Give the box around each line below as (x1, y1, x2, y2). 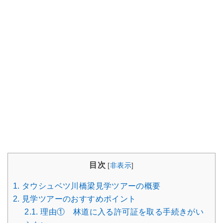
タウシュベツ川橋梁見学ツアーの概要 (19, 182, 161, 191)
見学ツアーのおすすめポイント (19, 195, 136, 204)
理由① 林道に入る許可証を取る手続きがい (38, 208, 204, 217)
